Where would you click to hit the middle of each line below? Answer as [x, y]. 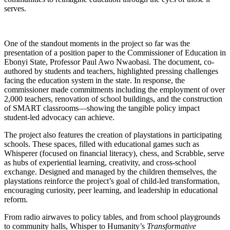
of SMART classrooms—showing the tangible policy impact [102, 108]
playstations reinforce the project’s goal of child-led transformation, [112, 181]
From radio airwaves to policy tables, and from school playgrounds [112, 217]
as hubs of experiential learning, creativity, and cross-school [100, 163]
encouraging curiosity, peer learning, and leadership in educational [111, 190]
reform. [16, 200]
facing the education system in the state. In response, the [94, 81]
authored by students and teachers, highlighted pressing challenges [111, 71]
